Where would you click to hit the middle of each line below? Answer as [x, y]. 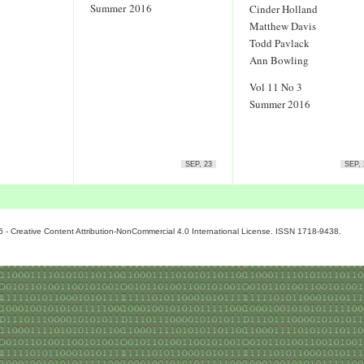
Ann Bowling [279, 60]
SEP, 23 [199, 164]
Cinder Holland [284, 9]
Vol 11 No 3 [276, 87]
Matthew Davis [283, 26]
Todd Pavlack [279, 43]
